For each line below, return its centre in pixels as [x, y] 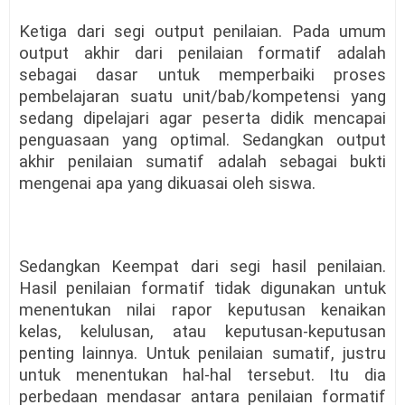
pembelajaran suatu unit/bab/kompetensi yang [202, 97]
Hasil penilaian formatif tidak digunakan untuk [202, 289]
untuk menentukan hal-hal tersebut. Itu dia [202, 376]
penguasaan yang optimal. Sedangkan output [202, 141]
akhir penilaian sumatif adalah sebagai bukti [202, 162]
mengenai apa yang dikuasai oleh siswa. [167, 184]
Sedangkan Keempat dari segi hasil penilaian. [202, 267]
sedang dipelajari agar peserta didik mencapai [202, 119]
